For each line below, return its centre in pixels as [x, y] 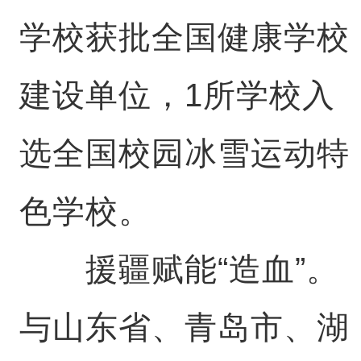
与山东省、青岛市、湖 [184, 327]
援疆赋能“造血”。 [179, 269]
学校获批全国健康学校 [184, 37]
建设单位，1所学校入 [177, 95]
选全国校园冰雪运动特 [184, 153]
